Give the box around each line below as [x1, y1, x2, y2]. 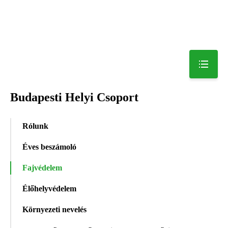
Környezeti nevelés [22, 205, 87, 214]
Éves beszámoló [22, 142, 76, 151]
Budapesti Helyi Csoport [10, 90, 138, 104]
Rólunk [22, 121, 48, 130]
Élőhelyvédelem [22, 184, 76, 193]
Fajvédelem [22, 163, 62, 173]
